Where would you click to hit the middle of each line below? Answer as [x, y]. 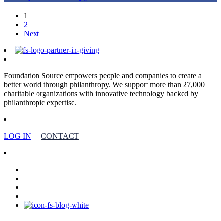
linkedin [36, 178]
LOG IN [18, 136]
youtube [36, 186]
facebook [37, 169]
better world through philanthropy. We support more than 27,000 [104, 84]
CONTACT [60, 136]
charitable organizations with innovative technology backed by [101, 93]
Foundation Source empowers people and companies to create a [103, 75]
